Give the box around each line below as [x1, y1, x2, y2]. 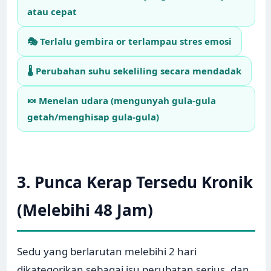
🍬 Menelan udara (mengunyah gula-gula [27, 94, 217, 107]
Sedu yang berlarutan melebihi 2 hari [17, 244, 197, 259]
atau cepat [27, 5, 77, 18]
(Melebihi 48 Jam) [17, 199, 154, 221]
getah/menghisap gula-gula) [27, 111, 160, 123]
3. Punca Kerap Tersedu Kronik [17, 171, 253, 194]
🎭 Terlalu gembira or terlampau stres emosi [27, 35, 232, 48]
